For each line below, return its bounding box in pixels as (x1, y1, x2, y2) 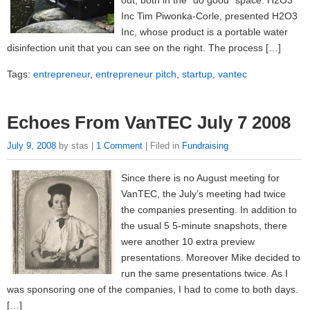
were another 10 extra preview (121, 235, 255, 247)
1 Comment (96, 140, 143, 152)
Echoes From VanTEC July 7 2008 (7, 113, 291, 133)
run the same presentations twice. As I (121, 267, 288, 279)
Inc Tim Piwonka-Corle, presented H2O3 (121, 10, 298, 22)
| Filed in (143, 140, 182, 152)
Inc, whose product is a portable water (121, 26, 288, 38)
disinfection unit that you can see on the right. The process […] (7, 42, 281, 54)
